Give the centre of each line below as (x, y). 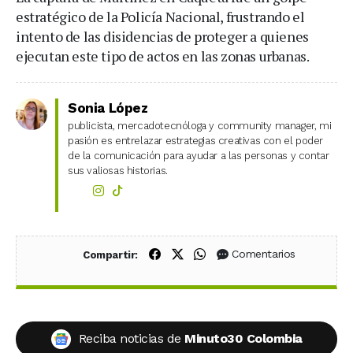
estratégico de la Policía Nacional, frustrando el (160, 16)
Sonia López (108, 108)
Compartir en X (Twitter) (249, 253)
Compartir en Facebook (225, 253)
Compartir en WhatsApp (272, 253)
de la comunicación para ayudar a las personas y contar (199, 155)
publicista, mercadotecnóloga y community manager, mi (200, 125)
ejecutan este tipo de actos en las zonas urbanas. (163, 56)
